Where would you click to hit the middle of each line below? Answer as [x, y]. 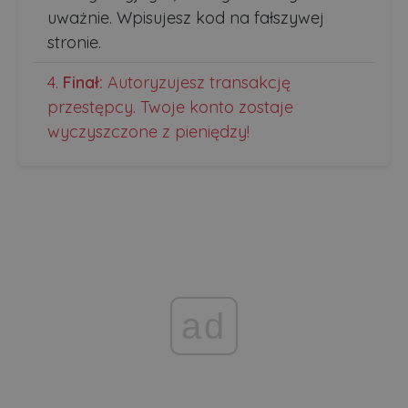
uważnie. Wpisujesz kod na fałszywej [186, 17]
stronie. [74, 42]
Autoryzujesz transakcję [197, 82]
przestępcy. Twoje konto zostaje [170, 107]
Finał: [83, 82]
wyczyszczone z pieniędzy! [148, 131]
